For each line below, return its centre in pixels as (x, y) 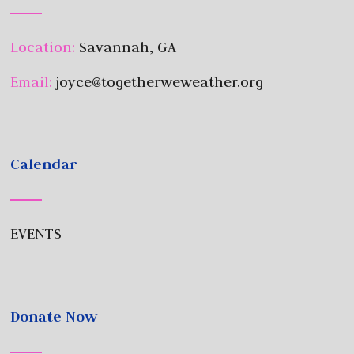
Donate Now (54, 316)
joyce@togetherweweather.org (158, 81)
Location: (45, 47)
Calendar (44, 164)
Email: (32, 81)
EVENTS (36, 234)
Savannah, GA (128, 47)
